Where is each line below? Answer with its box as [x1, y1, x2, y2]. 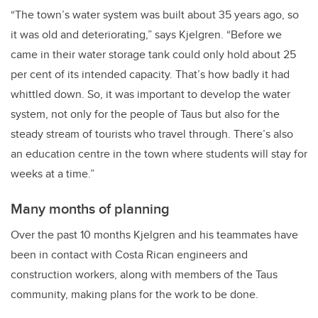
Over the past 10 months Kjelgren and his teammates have [11, 226, 298, 243]
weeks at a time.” [11, 165, 97, 182]
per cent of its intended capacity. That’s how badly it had [11, 65, 290, 82]
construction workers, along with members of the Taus [11, 265, 278, 283]
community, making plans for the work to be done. [11, 285, 261, 302]
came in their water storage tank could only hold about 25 [11, 45, 296, 62]
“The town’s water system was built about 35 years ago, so [11, 6, 299, 23]
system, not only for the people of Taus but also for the [11, 105, 280, 122]
